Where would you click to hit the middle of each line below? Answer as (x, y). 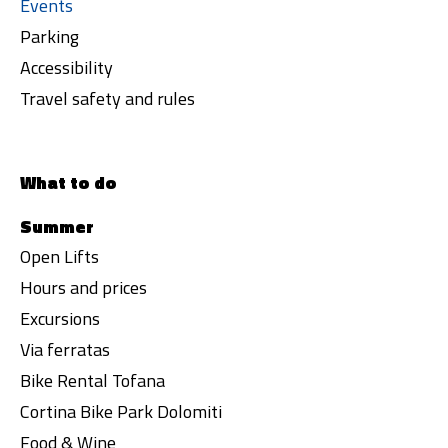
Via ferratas (65, 349)
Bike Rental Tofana (92, 380)
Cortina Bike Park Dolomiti (121, 411)
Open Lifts (59, 256)
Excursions (60, 318)
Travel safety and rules (107, 98)
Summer (57, 226)
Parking (49, 36)
